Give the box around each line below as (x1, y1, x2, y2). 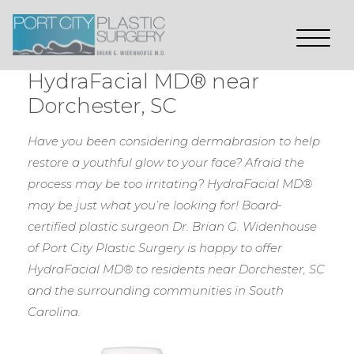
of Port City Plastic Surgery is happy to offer (28, 239, 282, 255)
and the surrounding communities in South (28, 282, 284, 298)
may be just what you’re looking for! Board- (28, 197, 282, 213)
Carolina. (28, 303, 81, 319)
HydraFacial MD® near (28, 68, 259, 94)
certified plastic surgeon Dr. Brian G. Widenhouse (28, 218, 317, 234)
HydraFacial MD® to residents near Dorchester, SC (28, 261, 325, 277)
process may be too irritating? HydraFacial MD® (28, 175, 312, 191)
